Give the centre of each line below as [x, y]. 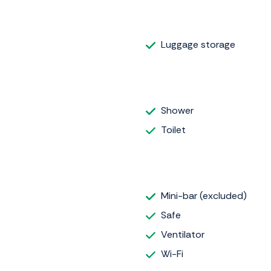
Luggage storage [198, 44]
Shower [177, 110]
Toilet [173, 129]
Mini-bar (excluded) [204, 195]
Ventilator [183, 234]
